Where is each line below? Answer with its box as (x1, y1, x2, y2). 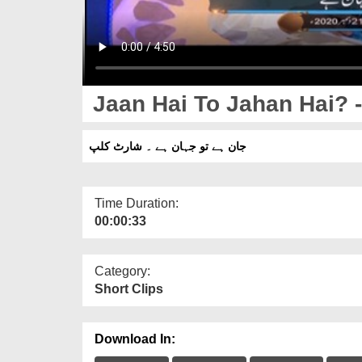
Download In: (95, 331, 175, 346)
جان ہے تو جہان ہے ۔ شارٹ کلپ (89, 139, 246, 153)
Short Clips (95, 281, 163, 296)
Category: (95, 263, 150, 278)
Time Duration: (95, 196, 179, 210)
